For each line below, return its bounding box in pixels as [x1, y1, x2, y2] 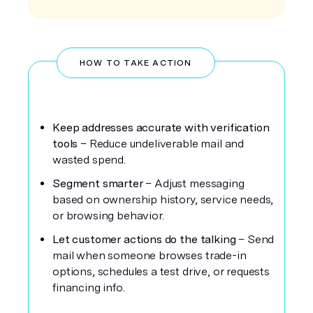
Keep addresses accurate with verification [52, 121, 270, 134]
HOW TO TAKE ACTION [80, 58, 192, 68]
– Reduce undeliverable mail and [80, 137, 245, 150]
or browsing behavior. [52, 209, 164, 222]
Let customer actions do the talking [52, 233, 239, 246]
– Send [238, 233, 275, 246]
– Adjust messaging [145, 177, 245, 190]
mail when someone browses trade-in [52, 249, 247, 262]
